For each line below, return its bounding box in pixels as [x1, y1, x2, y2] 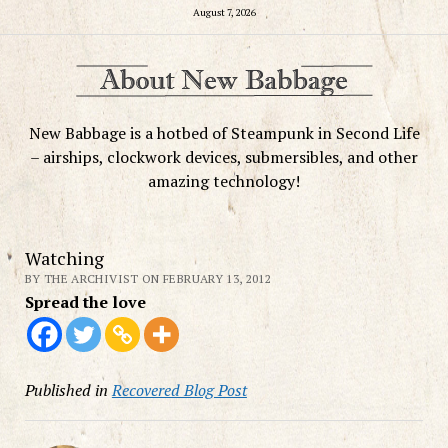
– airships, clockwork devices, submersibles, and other [30, 145, 418, 168]
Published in [24, 378, 108, 401]
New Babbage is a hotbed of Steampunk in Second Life [28, 121, 420, 144]
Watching [24, 245, 104, 270]
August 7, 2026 [192, 5, 256, 19]
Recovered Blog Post [111, 378, 247, 401]
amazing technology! [148, 169, 300, 192]
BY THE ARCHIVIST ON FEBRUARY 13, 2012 [24, 270, 272, 286]
